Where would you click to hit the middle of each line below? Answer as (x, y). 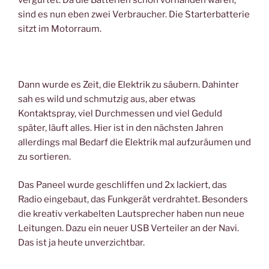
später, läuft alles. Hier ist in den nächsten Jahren (121, 128)
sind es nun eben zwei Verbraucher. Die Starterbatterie (134, 15)
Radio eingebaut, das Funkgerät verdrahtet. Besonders (133, 199)
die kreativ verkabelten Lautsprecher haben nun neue (131, 213)
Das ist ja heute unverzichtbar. (81, 242)
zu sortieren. (44, 157)
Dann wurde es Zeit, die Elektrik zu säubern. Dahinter (128, 85)
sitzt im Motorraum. (60, 29)
